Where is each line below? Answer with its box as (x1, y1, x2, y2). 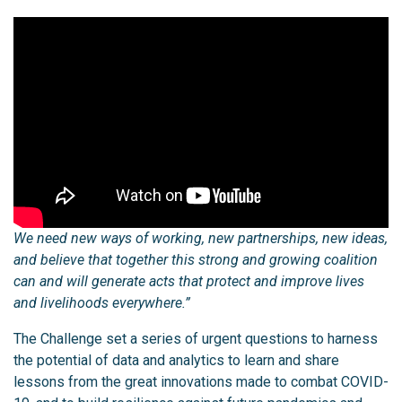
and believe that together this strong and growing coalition (13, 251, 378, 269)
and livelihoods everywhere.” (13, 294, 190, 312)
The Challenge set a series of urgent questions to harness (13, 330, 378, 348)
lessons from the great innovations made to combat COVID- (13, 373, 389, 391)
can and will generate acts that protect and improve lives (13, 273, 364, 291)
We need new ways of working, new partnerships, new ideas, (13, 230, 388, 248)
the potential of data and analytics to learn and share (13, 352, 339, 370)
